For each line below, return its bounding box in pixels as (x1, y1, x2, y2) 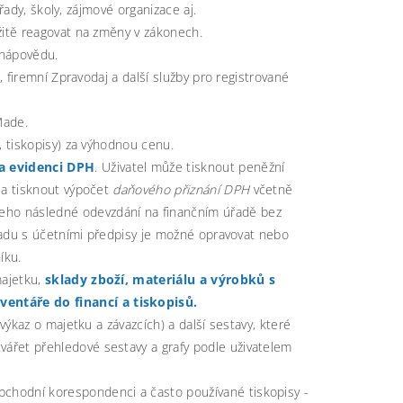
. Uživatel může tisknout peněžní (94, 157, 285, 175)
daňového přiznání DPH (112, 180, 250, 198)
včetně (249, 180, 293, 198)
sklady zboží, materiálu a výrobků (44, 270, 265, 288)
